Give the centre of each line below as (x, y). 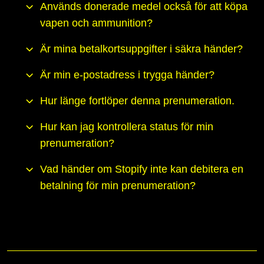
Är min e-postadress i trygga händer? (127, 75)
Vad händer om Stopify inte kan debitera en (142, 169)
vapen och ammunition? (96, 23)
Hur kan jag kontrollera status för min (127, 127)
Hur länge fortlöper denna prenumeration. (137, 101)
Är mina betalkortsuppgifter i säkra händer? (141, 49)
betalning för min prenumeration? (118, 186)
